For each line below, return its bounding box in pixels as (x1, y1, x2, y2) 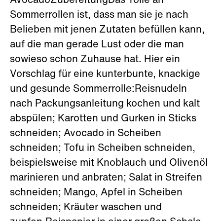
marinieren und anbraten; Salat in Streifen (10, 173, 202, 183)
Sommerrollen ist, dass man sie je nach (10, 10, 188, 20)
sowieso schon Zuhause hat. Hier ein (10, 55, 180, 65)
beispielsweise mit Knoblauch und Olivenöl (10, 158, 208, 168)
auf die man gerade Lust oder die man (10, 40, 184, 50)
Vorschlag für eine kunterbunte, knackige (10, 70, 200, 79)
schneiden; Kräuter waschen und (10, 203, 162, 213)
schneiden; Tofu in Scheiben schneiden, (10, 144, 195, 153)
